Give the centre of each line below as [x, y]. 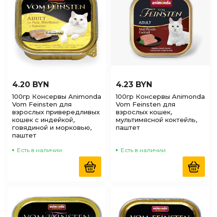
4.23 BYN [134, 85]
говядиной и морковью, [52, 127]
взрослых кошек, [144, 112]
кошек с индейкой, [43, 120]
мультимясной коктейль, [156, 120]
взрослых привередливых [56, 112]
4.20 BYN [31, 85]
